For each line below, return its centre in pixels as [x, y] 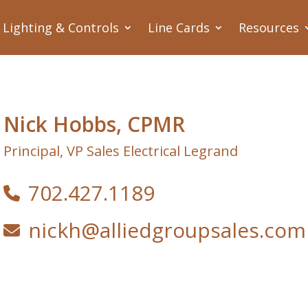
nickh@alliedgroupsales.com [167, 230]
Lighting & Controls [61, 27]
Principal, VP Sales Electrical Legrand [121, 151]
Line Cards [179, 27]
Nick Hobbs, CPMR [95, 124]
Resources [269, 27]
